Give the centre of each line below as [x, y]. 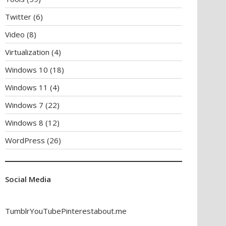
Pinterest [77, 211]
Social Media [28, 179]
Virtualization [27, 52]
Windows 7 [24, 105]
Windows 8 [24, 123]
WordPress [25, 140]
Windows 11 [26, 87]
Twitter [18, 17]
